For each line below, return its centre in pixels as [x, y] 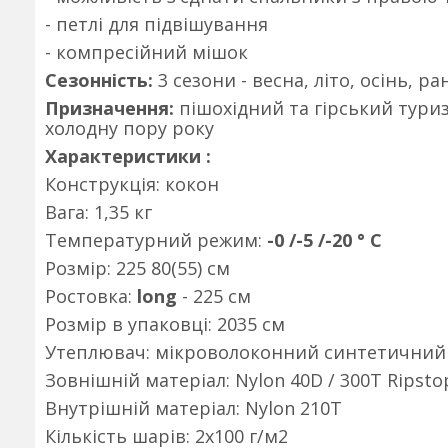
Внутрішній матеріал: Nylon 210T [193, 408]
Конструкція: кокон [132, 184]
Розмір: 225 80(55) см [137, 268]
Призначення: [109, 108]
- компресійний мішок [146, 52]
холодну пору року [129, 128]
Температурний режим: [153, 240]
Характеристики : [128, 156]
